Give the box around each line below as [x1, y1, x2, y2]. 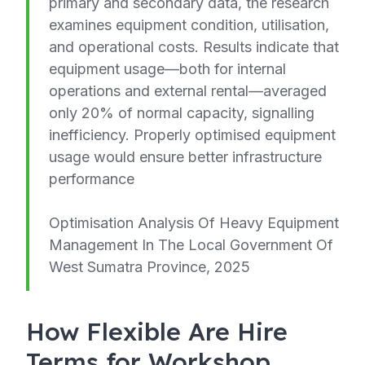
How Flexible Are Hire [26, 316, 288, 347]
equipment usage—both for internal [49, 60, 286, 77]
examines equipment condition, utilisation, [49, 16, 329, 33]
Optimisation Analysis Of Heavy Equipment [49, 214, 339, 231]
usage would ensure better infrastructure [49, 148, 322, 165]
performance [49, 170, 134, 187]
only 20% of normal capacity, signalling [49, 104, 314, 121]
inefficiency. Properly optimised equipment [49, 126, 336, 143]
